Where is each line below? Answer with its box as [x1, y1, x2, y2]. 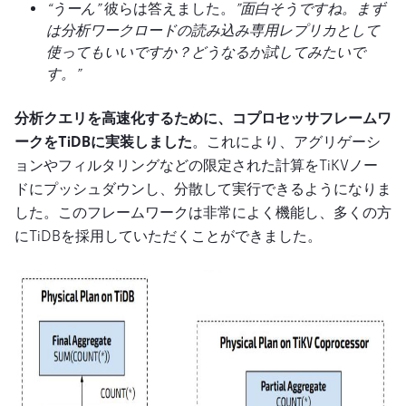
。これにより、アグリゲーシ [192, 132, 381, 150]
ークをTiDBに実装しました [14, 132, 192, 150]
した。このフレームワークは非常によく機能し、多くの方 [14, 203, 391, 221]
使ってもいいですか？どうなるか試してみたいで [46, 43, 365, 61]
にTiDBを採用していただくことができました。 [14, 227, 322, 245]
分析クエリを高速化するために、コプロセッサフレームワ [14, 109, 391, 127]
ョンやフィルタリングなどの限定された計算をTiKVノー [14, 156, 378, 174]
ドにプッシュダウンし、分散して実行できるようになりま [14, 179, 391, 198]
